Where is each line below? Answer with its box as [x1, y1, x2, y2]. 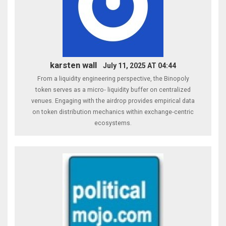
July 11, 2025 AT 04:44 [102, 61, 176, 70]
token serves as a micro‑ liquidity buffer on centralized [35, 86, 191, 93]
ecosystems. [94, 119, 132, 127]
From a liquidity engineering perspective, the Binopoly [37, 75, 189, 82]
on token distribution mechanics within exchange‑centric [32, 108, 194, 116]
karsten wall [50, 60, 97, 70]
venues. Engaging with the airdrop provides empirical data [31, 97, 195, 104]
